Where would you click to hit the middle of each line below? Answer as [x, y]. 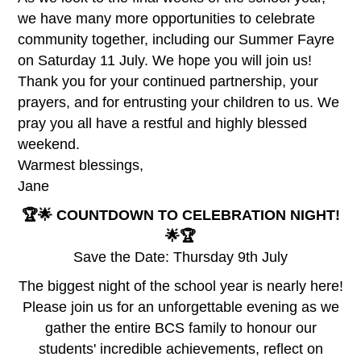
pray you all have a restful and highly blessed [163, 123]
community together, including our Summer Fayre [176, 39]
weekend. [49, 144]
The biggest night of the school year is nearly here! [180, 286]
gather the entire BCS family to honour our [180, 328]
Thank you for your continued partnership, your [168, 81]
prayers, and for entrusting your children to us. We [179, 102]
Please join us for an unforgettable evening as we [180, 307]
